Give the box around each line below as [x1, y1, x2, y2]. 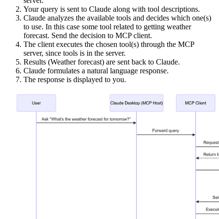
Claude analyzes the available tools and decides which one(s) [23, 13, 211, 22]
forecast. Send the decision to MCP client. [23, 31, 152, 40]
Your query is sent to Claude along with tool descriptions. [23, 4, 200, 13]
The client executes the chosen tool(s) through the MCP [23, 40, 194, 48]
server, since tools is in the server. [23, 48, 126, 57]
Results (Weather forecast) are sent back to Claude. [23, 57, 180, 66]
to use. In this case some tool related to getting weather [23, 22, 191, 31]
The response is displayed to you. [23, 75, 126, 84]
